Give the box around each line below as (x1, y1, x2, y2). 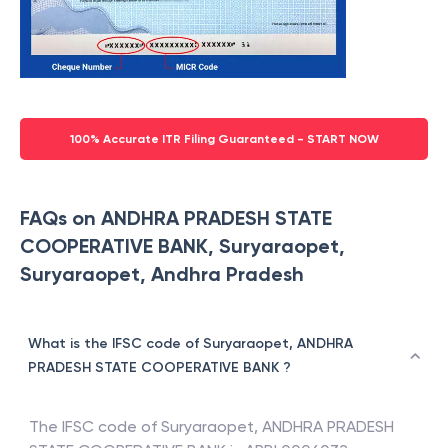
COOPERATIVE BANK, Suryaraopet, (20, 234, 345, 259)
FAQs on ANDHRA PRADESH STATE (20, 206, 332, 231)
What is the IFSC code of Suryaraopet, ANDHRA (28, 335, 353, 353)
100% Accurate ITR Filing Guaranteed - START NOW (69, 132, 379, 147)
